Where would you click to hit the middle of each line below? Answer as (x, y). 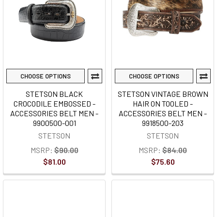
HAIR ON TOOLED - (163, 103)
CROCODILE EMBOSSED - (54, 103)
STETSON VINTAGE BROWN (163, 94)
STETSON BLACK (54, 94)
